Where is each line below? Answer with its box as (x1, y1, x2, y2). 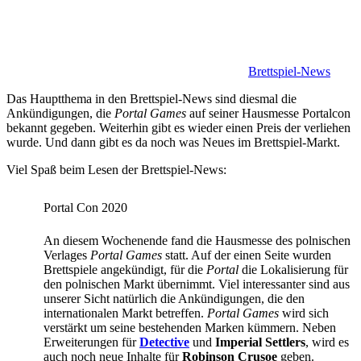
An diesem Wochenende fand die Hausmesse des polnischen (44, 234, 351, 248)
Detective (139, 335, 189, 350)
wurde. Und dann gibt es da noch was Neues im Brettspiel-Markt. (6, 135, 340, 150)
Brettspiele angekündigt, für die (44, 263, 206, 277)
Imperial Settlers (215, 335, 305, 350)
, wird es (305, 335, 349, 350)
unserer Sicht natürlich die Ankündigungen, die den (44, 292, 305, 306)
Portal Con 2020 (44, 201, 127, 215)
